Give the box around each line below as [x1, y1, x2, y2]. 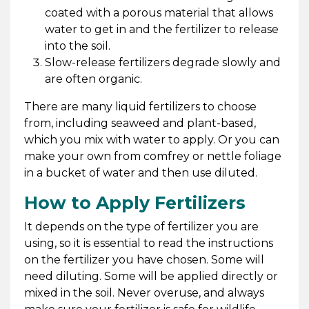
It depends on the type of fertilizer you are [23, 219, 259, 233]
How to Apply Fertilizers [23, 192, 246, 213]
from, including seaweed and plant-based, [23, 116, 256, 130]
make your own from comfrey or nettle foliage [23, 149, 281, 163]
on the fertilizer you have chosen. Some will [23, 252, 264, 266]
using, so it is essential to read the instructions [23, 236, 273, 250]
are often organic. [44, 72, 142, 86]
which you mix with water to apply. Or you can [23, 132, 279, 146]
